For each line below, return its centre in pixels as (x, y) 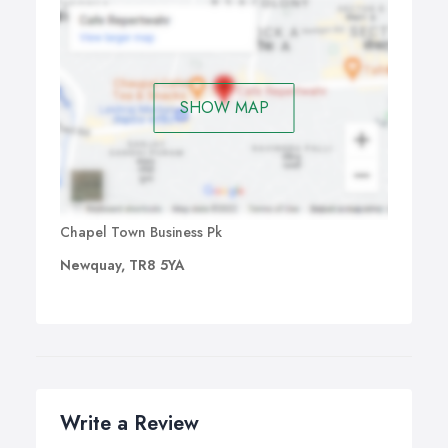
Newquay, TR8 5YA (122, 265)
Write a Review (129, 424)
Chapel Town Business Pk (141, 232)
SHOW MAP (224, 107)
